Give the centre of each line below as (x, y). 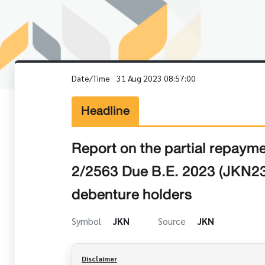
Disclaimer (99, 258)
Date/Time (92, 78)
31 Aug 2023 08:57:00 (156, 78)
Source (173, 221)
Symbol (88, 221)
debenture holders (132, 194)
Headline (105, 111)
